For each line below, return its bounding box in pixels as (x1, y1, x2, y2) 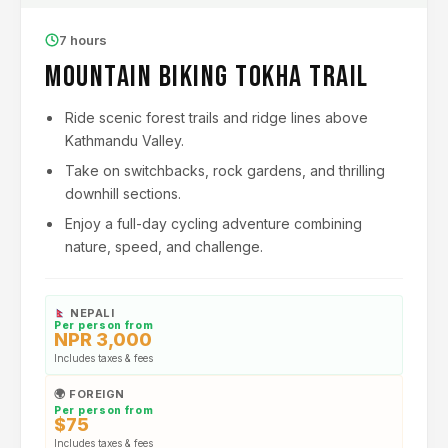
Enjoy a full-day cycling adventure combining (65, 215, 362, 232)
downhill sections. (65, 185, 181, 202)
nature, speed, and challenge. (65, 238, 263, 255)
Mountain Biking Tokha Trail (45, 59, 369, 95)
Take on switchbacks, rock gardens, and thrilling (65, 162, 385, 179)
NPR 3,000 (54, 329, 152, 350)
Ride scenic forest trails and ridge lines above (65, 109, 368, 126)
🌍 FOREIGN (54, 387, 125, 401)
